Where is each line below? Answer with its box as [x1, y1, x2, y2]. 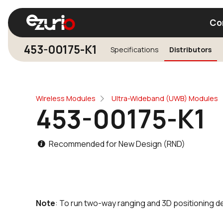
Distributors [169, 45, 212, 54]
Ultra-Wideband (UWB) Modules [111, 94, 218, 104]
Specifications [110, 45, 159, 54]
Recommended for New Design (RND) [48, 138, 185, 150]
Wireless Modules [36, 94, 96, 104]
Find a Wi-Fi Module [92, 59, 161, 69]
